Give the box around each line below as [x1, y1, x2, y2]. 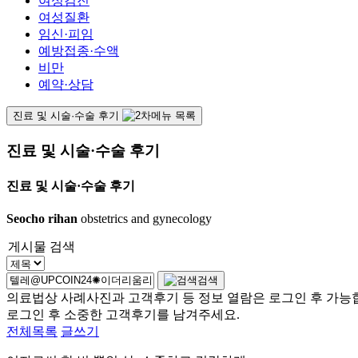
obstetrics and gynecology [78, 212, 212, 226]
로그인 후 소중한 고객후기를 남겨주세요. [6, 308, 240, 322]
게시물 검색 [8, 240, 75, 254]
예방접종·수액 [38, 43, 119, 58]
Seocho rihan [6, 212, 78, 226]
